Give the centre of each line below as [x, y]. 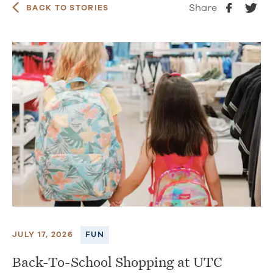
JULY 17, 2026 [43, 234]
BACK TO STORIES [68, 8]
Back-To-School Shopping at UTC [117, 261]
